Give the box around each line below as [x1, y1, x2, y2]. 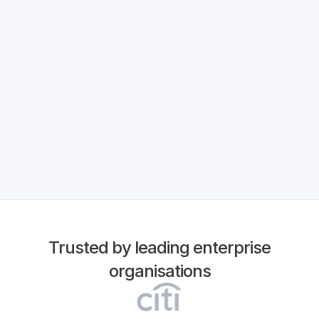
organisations [108, 260, 211, 281]
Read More [125, 8, 183, 23]
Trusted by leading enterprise [48, 236, 271, 258]
